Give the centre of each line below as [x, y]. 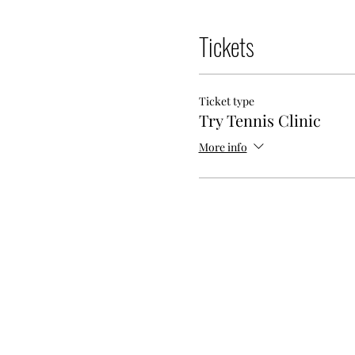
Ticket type [226, 101]
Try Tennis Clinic [260, 120]
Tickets [226, 46]
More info [223, 147]
